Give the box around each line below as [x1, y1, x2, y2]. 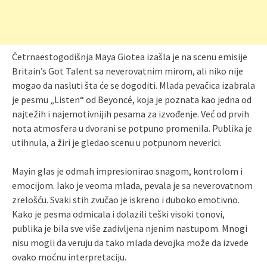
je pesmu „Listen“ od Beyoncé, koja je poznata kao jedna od [12, 94, 252, 106]
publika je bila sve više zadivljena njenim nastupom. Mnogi [12, 222, 247, 235]
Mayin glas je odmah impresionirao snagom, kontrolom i [12, 165, 243, 178]
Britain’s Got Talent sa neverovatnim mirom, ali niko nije [12, 65, 243, 77]
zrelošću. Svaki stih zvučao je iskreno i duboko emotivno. [12, 194, 240, 206]
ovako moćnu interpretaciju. [12, 251, 126, 263]
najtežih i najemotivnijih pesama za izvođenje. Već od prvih [12, 108, 249, 120]
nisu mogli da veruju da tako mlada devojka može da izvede [12, 237, 249, 249]
